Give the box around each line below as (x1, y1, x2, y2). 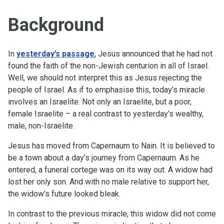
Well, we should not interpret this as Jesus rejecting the (8, 72, 202, 82)
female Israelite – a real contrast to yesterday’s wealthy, (8, 108, 203, 118)
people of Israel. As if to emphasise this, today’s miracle (8, 84, 205, 94)
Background (8, 14, 104, 35)
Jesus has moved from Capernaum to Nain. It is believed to (8, 140, 215, 150)
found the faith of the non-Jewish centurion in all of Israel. (8, 60, 209, 70)
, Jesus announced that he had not (94, 48, 212, 58)
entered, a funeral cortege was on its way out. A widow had (8, 164, 212, 174)
